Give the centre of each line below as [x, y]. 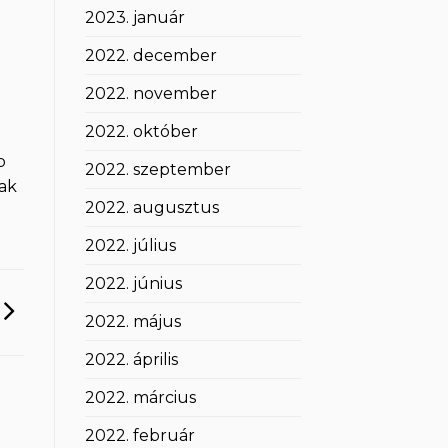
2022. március [140, 398]
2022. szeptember [157, 170]
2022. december [150, 56]
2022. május [132, 322]
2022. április [131, 360]
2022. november [150, 94]
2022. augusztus [151, 208]
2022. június [133, 284]
